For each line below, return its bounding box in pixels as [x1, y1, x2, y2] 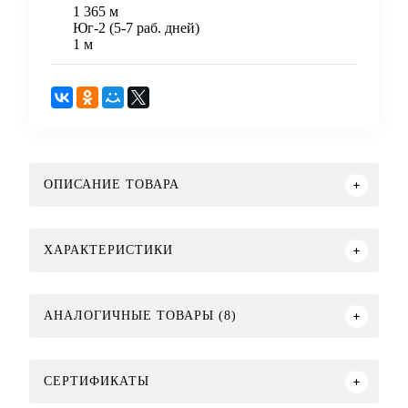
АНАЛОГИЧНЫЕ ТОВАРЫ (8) [44, 309, 237, 323]
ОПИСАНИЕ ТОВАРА [44, 178, 179, 192]
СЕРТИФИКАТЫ [44, 374, 149, 389]
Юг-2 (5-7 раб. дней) [73, 20, 199, 36]
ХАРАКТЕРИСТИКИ [44, 243, 173, 258]
